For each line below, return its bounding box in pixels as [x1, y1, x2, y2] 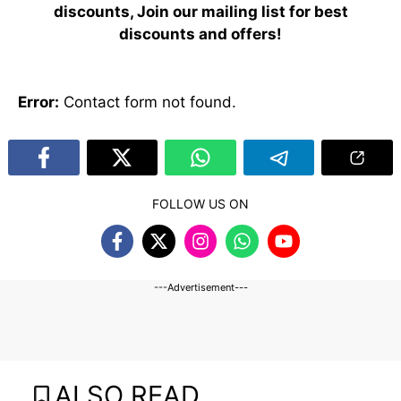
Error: [18, 92, 59, 111]
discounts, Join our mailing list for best [53, 3, 348, 21]
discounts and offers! [119, 25, 282, 44]
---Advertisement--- [153, 280, 248, 294]
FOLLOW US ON [152, 196, 249, 212]
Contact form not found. [59, 92, 236, 111]
